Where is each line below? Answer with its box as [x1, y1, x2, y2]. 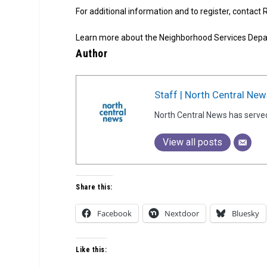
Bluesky [232, 208, 260, 219]
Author [76, 47, 108, 60]
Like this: [76, 246, 107, 254]
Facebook [97, 208, 132, 219]
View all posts [163, 136, 223, 148]
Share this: [76, 183, 113, 192]
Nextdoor [164, 208, 200, 219]
